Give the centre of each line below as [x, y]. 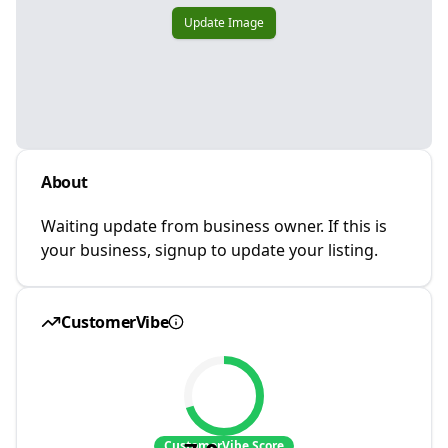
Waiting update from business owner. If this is [214, 226]
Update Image [224, 22]
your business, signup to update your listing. [209, 250]
